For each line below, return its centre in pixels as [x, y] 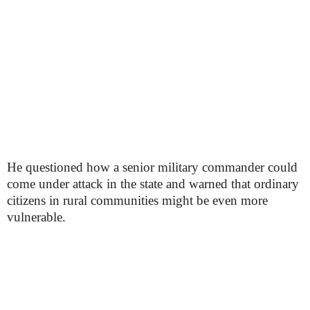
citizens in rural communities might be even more [137, 200]
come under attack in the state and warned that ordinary [153, 184]
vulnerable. [36, 217]
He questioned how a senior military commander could [152, 167]
